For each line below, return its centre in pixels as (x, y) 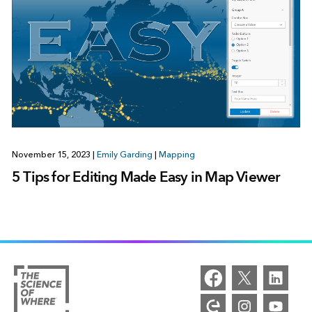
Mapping (177, 154)
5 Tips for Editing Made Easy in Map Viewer (146, 176)
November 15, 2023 (52, 154)
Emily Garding (124, 154)
